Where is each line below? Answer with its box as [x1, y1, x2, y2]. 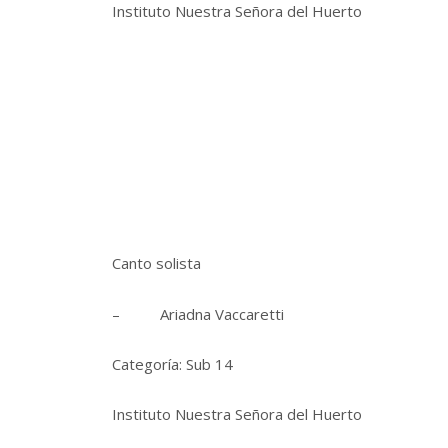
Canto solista [112, 253, 201, 274]
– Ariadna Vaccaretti [112, 303, 284, 324]
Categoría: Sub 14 [112, 354, 233, 375]
